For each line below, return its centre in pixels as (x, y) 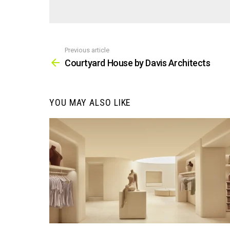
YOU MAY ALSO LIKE (90, 103)
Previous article (87, 50)
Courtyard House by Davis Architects (138, 63)
